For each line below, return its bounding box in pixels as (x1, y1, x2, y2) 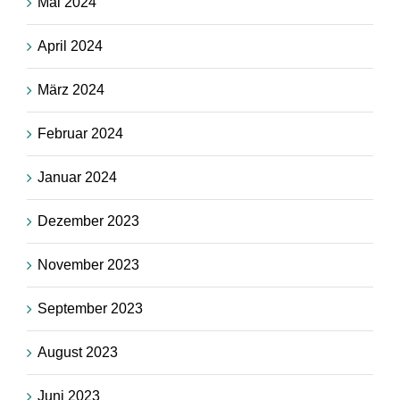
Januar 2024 (37, 170, 117, 186)
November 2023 (37, 257, 139, 273)
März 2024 (37, 82, 104, 98)
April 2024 (37, 38, 103, 54)
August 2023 (37, 345, 118, 361)
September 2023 (37, 301, 143, 317)
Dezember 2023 (37, 213, 139, 229)
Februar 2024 (37, 126, 123, 142)
